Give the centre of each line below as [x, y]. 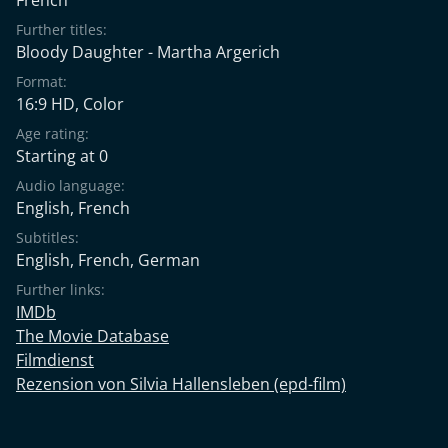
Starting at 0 [62, 155]
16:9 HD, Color [70, 103]
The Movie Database [92, 335]
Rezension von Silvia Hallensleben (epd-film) [181, 383]
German [169, 259]
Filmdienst [55, 359]
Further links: [60, 289]
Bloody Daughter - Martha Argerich [148, 51]
